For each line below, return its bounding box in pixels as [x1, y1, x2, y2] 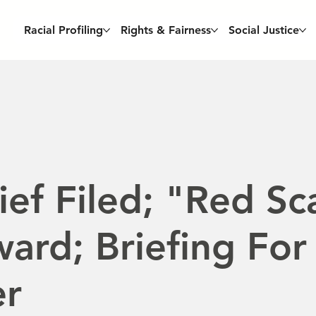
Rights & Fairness [121, 23, 212, 37]
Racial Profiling [24, 23, 104, 37]
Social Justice [229, 23, 300, 37]
